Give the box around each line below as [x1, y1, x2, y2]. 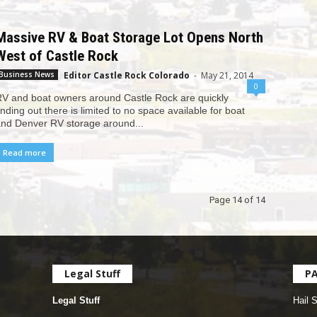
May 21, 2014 [200, 69, 253, 81]
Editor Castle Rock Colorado [63, 69, 190, 81]
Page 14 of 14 [209, 194, 265, 205]
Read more [2, 146, 46, 158]
